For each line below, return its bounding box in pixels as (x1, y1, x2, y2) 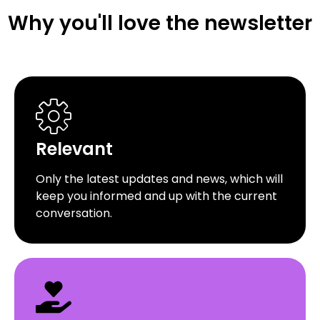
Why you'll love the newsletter (8, 9, 312, 38)
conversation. (36, 205, 112, 222)
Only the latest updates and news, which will (36, 171, 283, 188)
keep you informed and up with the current (36, 188, 277, 205)
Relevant (36, 137, 113, 161)
